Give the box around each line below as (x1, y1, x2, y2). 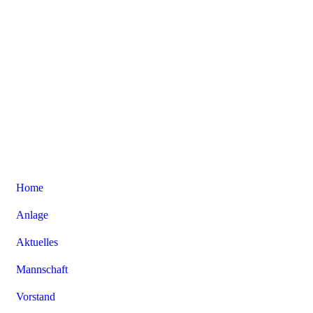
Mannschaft (16, 263, 68, 275)
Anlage (16, 208, 48, 221)
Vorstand (16, 290, 55, 303)
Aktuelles (16, 235, 58, 248)
